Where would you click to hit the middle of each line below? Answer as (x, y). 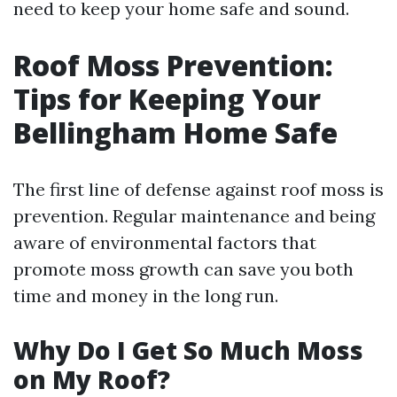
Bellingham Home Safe (175, 132)
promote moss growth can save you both (183, 269)
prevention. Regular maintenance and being (194, 216)
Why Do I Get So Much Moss (188, 350)
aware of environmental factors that (165, 242)
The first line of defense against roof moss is (198, 189)
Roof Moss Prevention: (173, 65)
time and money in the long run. (146, 296)
